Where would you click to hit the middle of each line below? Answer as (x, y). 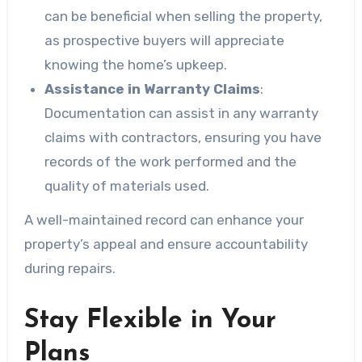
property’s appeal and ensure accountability (166, 244)
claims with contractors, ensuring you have (183, 137)
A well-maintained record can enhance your (164, 220)
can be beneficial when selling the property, (184, 16)
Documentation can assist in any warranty (182, 113)
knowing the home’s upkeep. (136, 64)
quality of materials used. (127, 185)
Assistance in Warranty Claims (153, 88)
